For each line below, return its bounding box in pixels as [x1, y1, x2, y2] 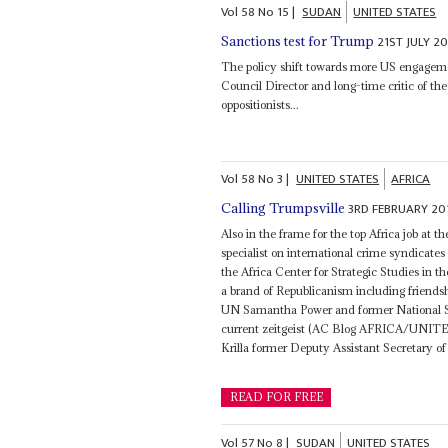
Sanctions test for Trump [221, 31, 375, 50]
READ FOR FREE [229, 390, 323, 405]
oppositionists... [221, 96, 300, 112]
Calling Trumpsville [221, 199, 346, 218]
